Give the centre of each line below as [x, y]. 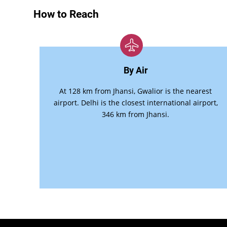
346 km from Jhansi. [136, 115]
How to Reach [66, 14]
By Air [136, 70]
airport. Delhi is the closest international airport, [136, 103]
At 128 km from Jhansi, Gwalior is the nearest [136, 91]
